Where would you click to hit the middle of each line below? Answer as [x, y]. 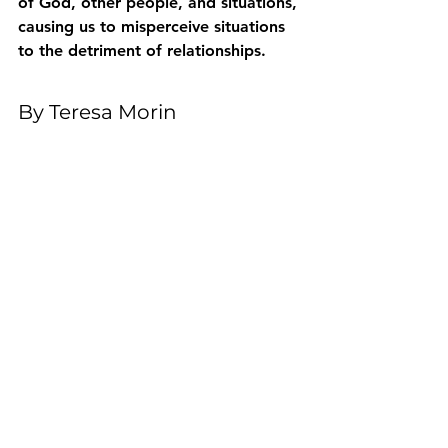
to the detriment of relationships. [142, 50]
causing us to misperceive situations [154, 26]
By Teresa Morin [97, 111]
